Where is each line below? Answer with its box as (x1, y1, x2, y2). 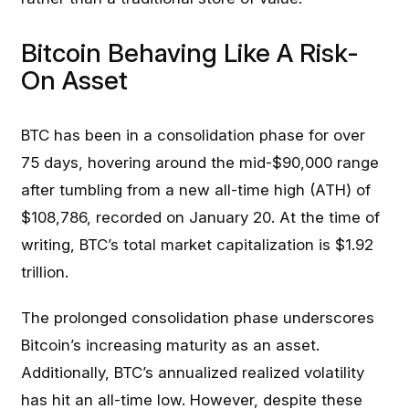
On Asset (21, 65, 129, 96)
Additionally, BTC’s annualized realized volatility (21, 363, 365, 382)
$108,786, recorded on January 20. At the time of (21, 208, 381, 226)
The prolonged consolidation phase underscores (21, 309, 375, 327)
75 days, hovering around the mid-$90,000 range (21, 153, 380, 172)
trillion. (21, 263, 69, 281)
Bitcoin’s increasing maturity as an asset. (21, 336, 320, 354)
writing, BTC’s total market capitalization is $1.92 (21, 236, 374, 254)
